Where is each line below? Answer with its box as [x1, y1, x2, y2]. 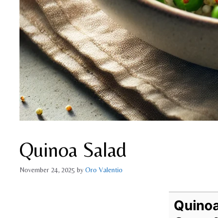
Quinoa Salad [19, 138, 127, 161]
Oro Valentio [85, 166, 123, 174]
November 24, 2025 [19, 166, 75, 174]
